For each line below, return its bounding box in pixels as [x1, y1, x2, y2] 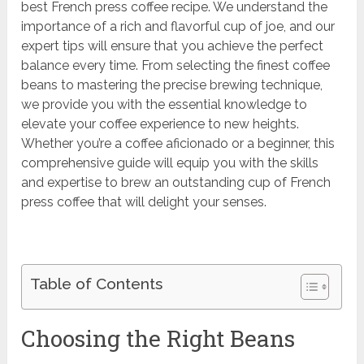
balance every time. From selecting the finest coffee [21, 58, 331, 74]
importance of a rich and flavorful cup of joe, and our [21, 19, 336, 35]
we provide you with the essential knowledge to [21, 97, 308, 113]
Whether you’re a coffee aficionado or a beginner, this [21, 136, 336, 152]
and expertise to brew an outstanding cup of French [21, 175, 331, 191]
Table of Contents [30, 275, 163, 293]
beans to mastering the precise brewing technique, [21, 77, 323, 93]
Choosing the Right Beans [21, 323, 296, 354]
